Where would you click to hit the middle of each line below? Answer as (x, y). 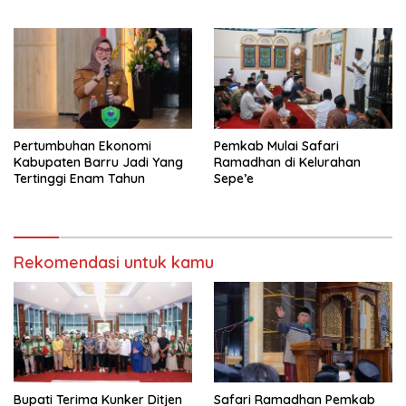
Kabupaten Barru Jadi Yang (98, 163)
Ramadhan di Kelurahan (287, 163)
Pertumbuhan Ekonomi (82, 146)
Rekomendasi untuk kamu (114, 263)
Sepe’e (234, 179)
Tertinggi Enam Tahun (79, 179)
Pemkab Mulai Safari (276, 146)
